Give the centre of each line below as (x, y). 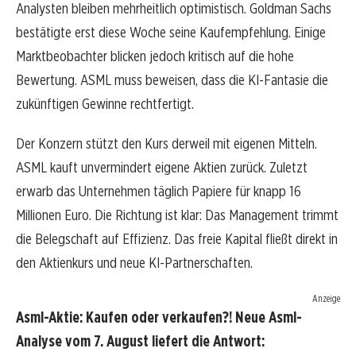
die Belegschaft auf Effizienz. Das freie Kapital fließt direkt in (177, 239)
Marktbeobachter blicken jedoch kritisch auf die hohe (155, 56)
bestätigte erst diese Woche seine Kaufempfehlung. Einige (171, 33)
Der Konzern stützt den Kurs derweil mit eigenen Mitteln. (166, 144)
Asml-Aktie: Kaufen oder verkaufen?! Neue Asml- (159, 318)
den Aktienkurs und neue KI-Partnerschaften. (134, 263)
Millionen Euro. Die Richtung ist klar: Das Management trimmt (177, 215)
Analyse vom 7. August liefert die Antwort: (140, 342)
